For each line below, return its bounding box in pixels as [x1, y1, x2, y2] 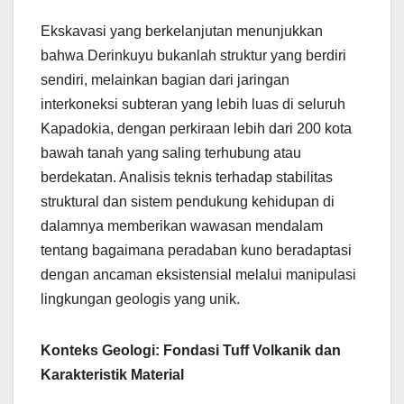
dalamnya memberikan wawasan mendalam [41, 217, 323, 234]
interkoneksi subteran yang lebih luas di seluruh [41, 96, 345, 112]
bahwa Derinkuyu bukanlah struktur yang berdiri [41, 47, 346, 63]
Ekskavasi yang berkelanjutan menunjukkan [41, 23, 323, 39]
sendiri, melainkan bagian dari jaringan [41, 71, 289, 87]
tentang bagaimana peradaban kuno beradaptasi [41, 242, 352, 258]
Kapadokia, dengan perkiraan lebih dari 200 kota [41, 120, 352, 136]
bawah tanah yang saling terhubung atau [41, 144, 301, 161]
